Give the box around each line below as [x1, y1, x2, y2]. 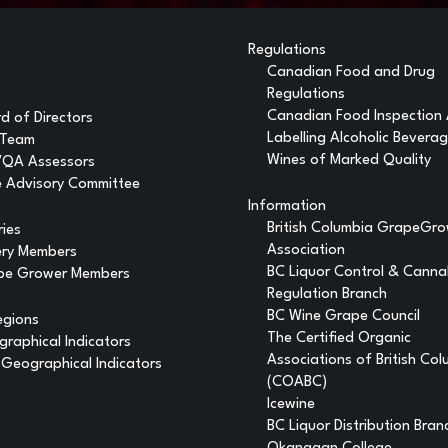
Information [248, 199, 326, 214]
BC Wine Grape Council [267, 309, 421, 324]
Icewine [267, 397, 316, 412]
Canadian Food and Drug [267, 65, 436, 80]
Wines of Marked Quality [267, 153, 432, 168]
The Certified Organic [267, 331, 412, 346]
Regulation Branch [267, 287, 388, 302]
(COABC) [267, 375, 328, 390]
